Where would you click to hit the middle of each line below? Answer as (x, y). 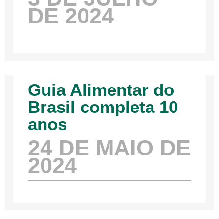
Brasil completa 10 (103, 107)
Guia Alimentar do (101, 90)
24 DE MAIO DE (109, 148)
